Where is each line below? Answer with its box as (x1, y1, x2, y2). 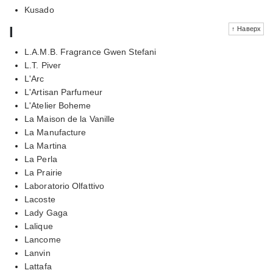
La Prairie (24, 167, 62, 177)
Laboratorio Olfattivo (24, 180, 105, 191)
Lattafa (24, 261, 52, 271)
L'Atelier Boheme (24, 100, 91, 110)
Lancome (24, 234, 61, 244)
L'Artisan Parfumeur (24, 87, 102, 97)
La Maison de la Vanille (24, 113, 115, 124)
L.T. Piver (24, 60, 61, 70)
